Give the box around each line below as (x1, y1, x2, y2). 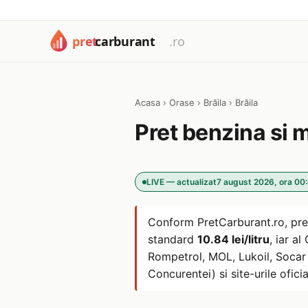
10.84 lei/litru (197, 232, 269, 246)
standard (148, 232, 197, 246)
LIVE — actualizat (146, 177, 217, 187)
